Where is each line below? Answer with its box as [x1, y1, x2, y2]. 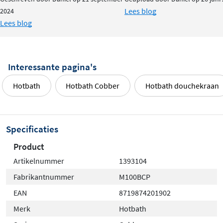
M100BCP [119, 171, 150, 182]
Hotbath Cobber [66, 80, 120, 91]
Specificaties [6, 122, 58, 135]
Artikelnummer [13, 155, 64, 166]
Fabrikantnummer [13, 171, 74, 182]
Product [13, 140, 44, 152]
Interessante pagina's [8, 60, 97, 73]
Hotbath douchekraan [145, 80, 219, 91]
